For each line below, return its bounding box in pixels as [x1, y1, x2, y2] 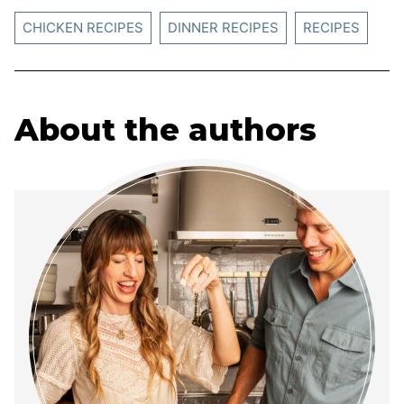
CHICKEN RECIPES [23, 19, 143, 37]
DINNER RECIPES [168, 19, 279, 37]
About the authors [14, 111, 317, 150]
